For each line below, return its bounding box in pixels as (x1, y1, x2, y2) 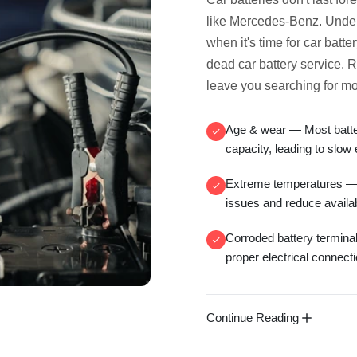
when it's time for (206, 36, 304, 49)
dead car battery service (206, 57, 341, 71)
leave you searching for (206, 79, 341, 92)
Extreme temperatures (226, 177, 343, 190)
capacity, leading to (226, 142, 328, 155)
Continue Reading (206, 311, 299, 324)
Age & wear (226, 123, 286, 136)
